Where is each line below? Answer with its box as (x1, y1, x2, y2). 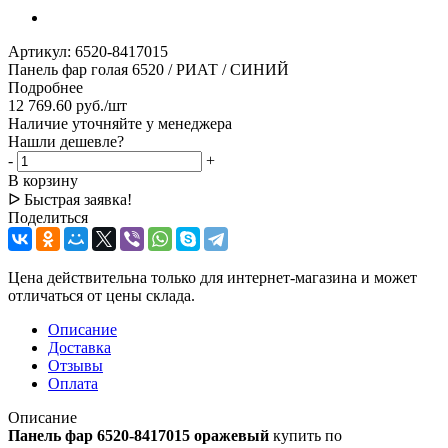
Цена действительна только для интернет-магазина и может (8, 269, 417, 287)
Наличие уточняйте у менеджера (8, 115, 232, 133)
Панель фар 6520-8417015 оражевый (8, 427, 269, 445)
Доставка (48, 339, 111, 357)
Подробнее (8, 79, 83, 97)
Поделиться (8, 209, 88, 227)
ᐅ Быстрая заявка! (8, 191, 132, 209)
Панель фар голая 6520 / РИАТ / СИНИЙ (8, 61, 289, 79)
